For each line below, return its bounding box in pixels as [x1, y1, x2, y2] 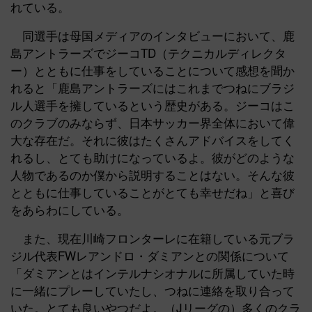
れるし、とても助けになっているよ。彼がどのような [10, 148, 295, 166]
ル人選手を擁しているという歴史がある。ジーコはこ [10, 96, 295, 114]
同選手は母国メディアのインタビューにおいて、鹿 [10, 26, 295, 45]
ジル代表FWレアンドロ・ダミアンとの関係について [10, 247, 289, 265]
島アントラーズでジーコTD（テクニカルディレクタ [10, 44, 286, 62]
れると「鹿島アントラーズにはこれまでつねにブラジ [10, 79, 295, 97]
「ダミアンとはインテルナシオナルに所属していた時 [10, 264, 295, 282]
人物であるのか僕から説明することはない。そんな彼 [10, 166, 295, 184]
